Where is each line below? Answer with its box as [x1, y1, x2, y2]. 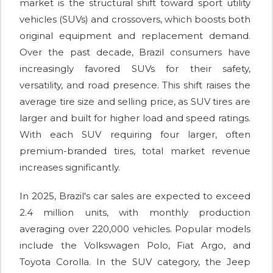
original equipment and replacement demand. [19, 30, 250, 42]
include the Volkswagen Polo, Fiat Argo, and [19, 239, 250, 252]
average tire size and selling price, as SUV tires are [19, 96, 250, 108]
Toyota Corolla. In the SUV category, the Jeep [19, 256, 250, 268]
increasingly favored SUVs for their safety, [19, 63, 250, 75]
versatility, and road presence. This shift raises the [19, 79, 250, 91]
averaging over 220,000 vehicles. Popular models [19, 223, 250, 235]
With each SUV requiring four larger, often [19, 129, 250, 141]
